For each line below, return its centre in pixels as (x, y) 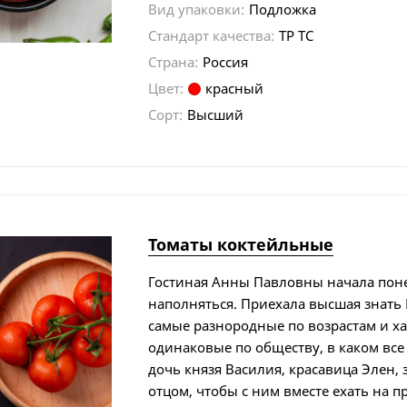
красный (235, 88)
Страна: (174, 61)
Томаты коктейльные (241, 244)
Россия (226, 61)
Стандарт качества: (212, 35)
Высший (216, 114)
